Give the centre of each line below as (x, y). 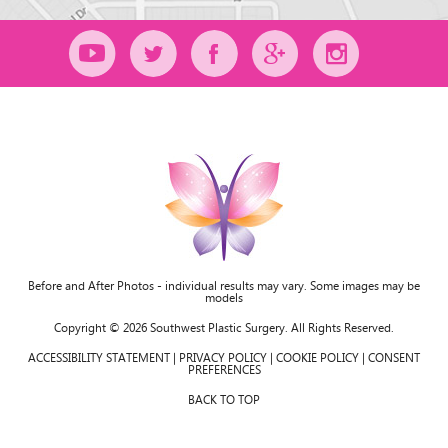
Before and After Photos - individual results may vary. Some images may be (224, 286)
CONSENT (394, 358)
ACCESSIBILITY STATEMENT (99, 358)
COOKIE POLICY (317, 358)
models (224, 298)
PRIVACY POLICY (223, 358)
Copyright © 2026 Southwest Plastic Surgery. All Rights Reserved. (224, 328)
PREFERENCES (224, 370)
